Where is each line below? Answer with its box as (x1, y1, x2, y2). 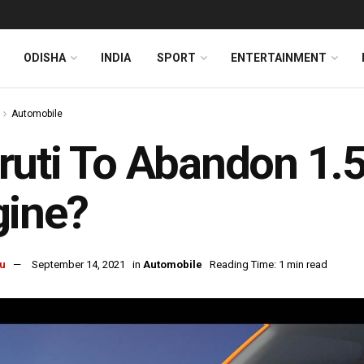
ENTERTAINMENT (231, 51, 327, 64)
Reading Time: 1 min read (210, 258, 327, 271)
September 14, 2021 (32, 258, 125, 271)
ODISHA (24, 51, 66, 64)
